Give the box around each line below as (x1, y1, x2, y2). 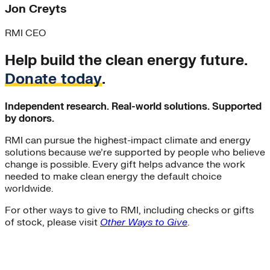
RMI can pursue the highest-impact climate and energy (5, 134, 251, 147)
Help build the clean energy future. (5, 51, 247, 71)
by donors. (5, 113, 54, 125)
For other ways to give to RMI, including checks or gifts (5, 204, 254, 217)
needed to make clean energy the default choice (5, 171, 222, 183)
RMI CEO (5, 27, 46, 40)
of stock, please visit (5, 216, 100, 229)
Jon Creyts (5, 1, 66, 16)
